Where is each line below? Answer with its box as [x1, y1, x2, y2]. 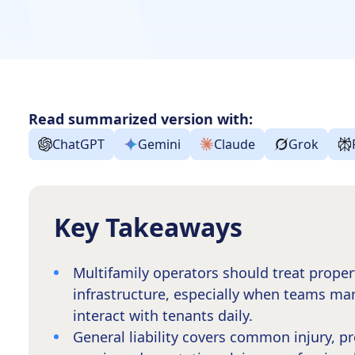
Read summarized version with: [29, 109, 253, 128]
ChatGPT [52, 136, 105, 153]
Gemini [138, 136, 181, 153]
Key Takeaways [54, 210, 242, 244]
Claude [214, 136, 255, 153]
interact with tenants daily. [73, 306, 253, 325]
